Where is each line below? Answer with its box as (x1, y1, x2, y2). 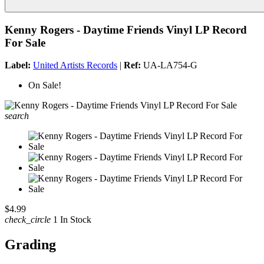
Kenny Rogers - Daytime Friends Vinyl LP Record (5, 23, 247, 36)
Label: (5, 60, 31, 71)
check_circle (5, 214, 51, 225)
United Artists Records (33, 60, 117, 71)
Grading (5, 237, 56, 253)
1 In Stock (51, 214, 91, 225)
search (5, 111, 29, 121)
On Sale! (28, 80, 61, 91)
